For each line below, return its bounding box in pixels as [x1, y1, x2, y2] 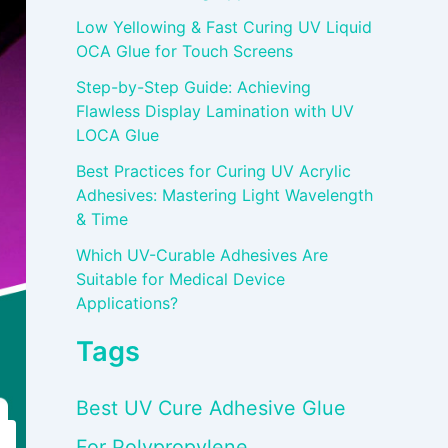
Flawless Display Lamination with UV [76, 101, 354, 122]
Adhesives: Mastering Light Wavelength [76, 185, 373, 206]
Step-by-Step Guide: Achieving [76, 77, 311, 98]
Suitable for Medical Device [76, 269, 285, 290]
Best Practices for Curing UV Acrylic [76, 161, 351, 182]
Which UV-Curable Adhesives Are [76, 245, 328, 266]
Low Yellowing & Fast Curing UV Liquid [76, 17, 372, 38]
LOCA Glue [76, 125, 159, 146]
